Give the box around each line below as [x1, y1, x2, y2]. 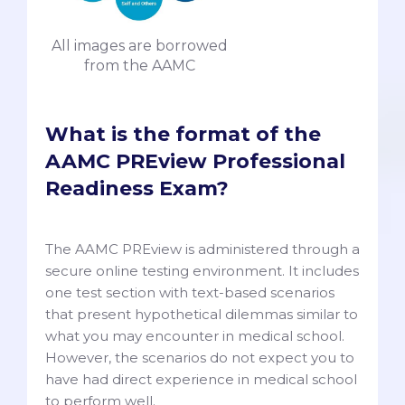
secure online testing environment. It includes [45, 261, 359, 279]
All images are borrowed [51, 36, 228, 54]
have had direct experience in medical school [45, 370, 357, 388]
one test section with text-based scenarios [45, 283, 334, 301]
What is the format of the [45, 121, 321, 146]
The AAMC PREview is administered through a [45, 240, 360, 258]
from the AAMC [83, 56, 195, 74]
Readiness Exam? [45, 175, 229, 201]
